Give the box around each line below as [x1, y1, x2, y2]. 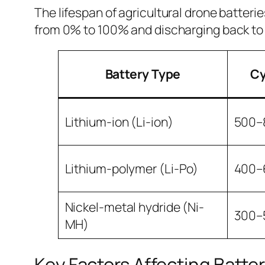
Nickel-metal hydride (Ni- [64, 198, 205, 215]
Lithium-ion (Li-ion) [64, 112, 173, 130]
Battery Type [105, 64, 181, 82]
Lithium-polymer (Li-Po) [64, 159, 199, 177]
